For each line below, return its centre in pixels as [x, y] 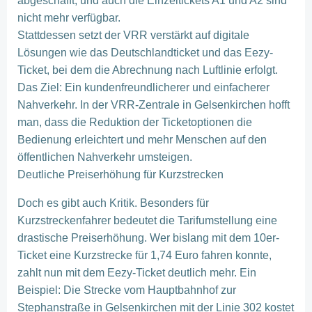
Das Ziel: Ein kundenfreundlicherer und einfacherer [143, 87]
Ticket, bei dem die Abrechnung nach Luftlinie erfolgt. [148, 70]
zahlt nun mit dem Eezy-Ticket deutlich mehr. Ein [137, 273]
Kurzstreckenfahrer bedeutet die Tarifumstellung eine [147, 220]
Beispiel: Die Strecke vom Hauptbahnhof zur [127, 290]
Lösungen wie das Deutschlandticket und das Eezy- [145, 53]
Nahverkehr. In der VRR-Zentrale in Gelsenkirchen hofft [154, 105]
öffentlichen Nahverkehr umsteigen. [105, 157]
